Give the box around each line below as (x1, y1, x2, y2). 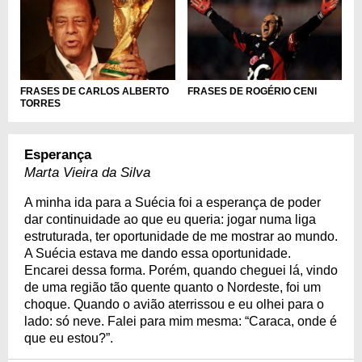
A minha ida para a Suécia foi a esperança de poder (24, 196, 321, 210)
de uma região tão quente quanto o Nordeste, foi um (24, 280, 321, 295)
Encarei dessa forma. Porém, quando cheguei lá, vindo (24, 263, 338, 278)
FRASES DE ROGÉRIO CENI (187, 86, 317, 98)
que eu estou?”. (24, 331, 113, 346)
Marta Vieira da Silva (24, 165, 150, 181)
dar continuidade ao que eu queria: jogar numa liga (24, 213, 316, 227)
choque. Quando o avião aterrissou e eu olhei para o (24, 297, 324, 312)
